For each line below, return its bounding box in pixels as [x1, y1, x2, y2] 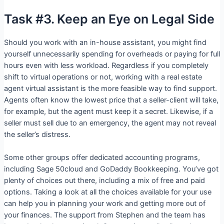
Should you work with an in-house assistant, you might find [3, 37, 206, 47]
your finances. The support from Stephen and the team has [3, 210, 205, 219]
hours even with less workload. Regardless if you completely [3, 60, 208, 70]
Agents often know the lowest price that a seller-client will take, [3, 95, 218, 104]
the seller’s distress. [3, 129, 70, 139]
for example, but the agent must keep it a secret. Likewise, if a [3, 106, 213, 116]
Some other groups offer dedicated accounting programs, [3, 152, 200, 162]
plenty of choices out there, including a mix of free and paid [3, 175, 205, 185]
